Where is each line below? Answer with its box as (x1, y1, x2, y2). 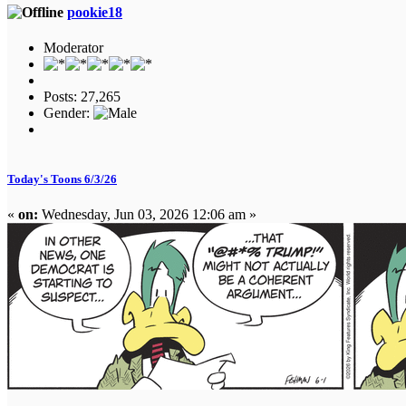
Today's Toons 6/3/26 (7, 172, 117, 187)
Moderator (43, 39, 103, 55)
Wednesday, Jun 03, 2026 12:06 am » (38, 207, 256, 223)
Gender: (43, 104, 93, 121)
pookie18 (67, 4, 122, 20)
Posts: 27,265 (43, 88, 121, 104)
